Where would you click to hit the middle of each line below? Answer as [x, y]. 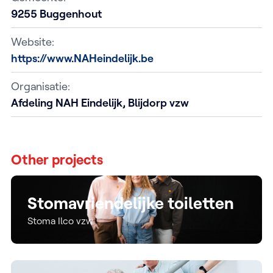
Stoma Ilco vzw [60, 221]
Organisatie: [41, 86]
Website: [33, 41]
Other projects [57, 159]
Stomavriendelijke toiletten [131, 203]
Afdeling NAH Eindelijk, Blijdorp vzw [100, 102]
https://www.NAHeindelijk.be [82, 58]
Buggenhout [71, 13]
